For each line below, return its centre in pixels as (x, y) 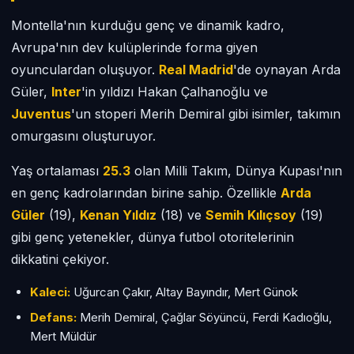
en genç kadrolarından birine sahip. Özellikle (146, 193)
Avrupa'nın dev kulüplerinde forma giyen (134, 47)
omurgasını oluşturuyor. (83, 136)
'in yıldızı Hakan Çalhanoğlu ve (175, 92)
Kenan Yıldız (118, 215)
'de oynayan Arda (287, 70)
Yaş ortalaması (57, 171)
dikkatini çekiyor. (60, 259)
